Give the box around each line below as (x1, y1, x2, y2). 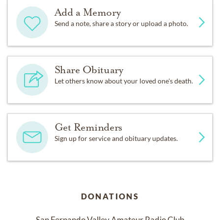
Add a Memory (54, 6, 121, 19)
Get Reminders (54, 121, 122, 134)
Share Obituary (54, 63, 123, 77)
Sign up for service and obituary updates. (54, 134, 178, 143)
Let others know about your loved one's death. (54, 77, 193, 85)
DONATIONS (81, 192, 139, 201)
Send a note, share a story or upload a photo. (54, 19, 188, 28)
